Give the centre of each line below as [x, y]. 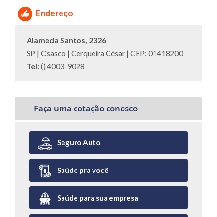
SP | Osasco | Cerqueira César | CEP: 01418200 [105, 53]
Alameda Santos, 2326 [66, 40]
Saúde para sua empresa [98, 198]
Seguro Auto [79, 142]
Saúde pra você [83, 170]
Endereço [54, 13]
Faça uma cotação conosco [86, 108]
